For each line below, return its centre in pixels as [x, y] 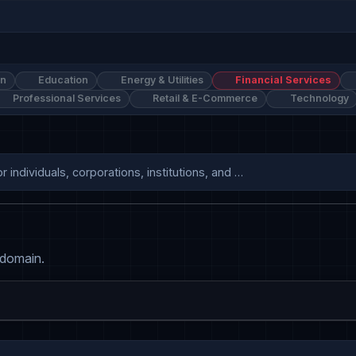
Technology [318, 99]
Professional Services [65, 99]
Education [62, 80]
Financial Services [282, 80]
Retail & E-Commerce [204, 99]
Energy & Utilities [161, 80]
